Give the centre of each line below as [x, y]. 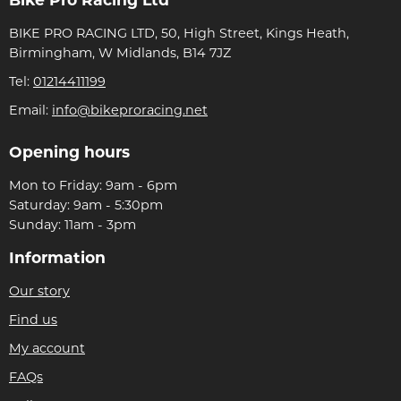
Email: [30, 111]
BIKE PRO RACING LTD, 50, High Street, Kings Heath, [179, 34]
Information [57, 259]
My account [47, 349]
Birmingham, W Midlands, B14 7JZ [120, 54]
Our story [39, 292]
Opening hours [69, 153]
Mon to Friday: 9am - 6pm [93, 186]
